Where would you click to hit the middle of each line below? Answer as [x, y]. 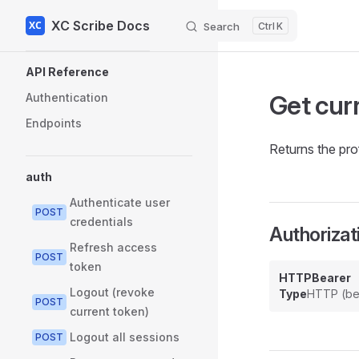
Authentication [67, 97]
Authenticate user [120, 202]
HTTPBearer [315, 278]
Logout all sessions [125, 337]
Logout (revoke [112, 292]
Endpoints [54, 123]
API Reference [67, 72]
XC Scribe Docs [101, 25]
